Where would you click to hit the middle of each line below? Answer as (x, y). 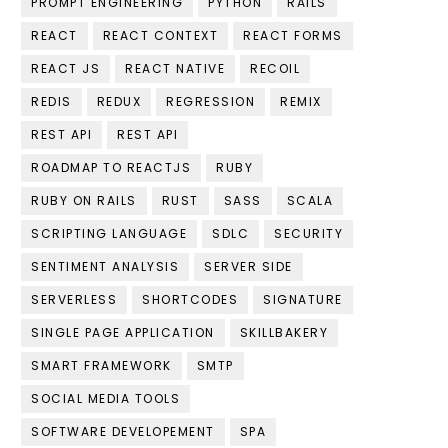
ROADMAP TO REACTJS (111, 168)
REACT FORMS (293, 36)
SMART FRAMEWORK (101, 366)
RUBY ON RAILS (84, 201)
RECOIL (275, 69)
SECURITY (308, 234)
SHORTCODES (190, 300)
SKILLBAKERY (283, 333)
